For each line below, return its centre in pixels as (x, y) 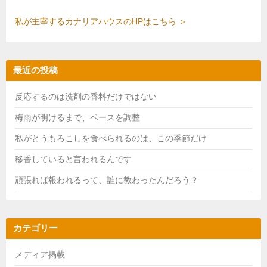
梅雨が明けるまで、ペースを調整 (77, 118)
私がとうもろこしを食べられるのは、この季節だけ (111, 139)
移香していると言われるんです (73, 159)
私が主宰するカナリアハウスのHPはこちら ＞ (101, 22)
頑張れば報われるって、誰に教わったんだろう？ (107, 180)
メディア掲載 (40, 255)
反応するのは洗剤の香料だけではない (86, 97)
